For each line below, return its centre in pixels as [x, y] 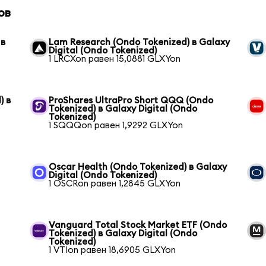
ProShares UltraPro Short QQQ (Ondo [131, 100]
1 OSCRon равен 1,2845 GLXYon [115, 183]
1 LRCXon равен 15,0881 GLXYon [115, 59]
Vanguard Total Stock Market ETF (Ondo [138, 225]
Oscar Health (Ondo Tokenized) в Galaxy [138, 167]
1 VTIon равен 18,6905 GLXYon [113, 250]
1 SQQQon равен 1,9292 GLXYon [116, 125]
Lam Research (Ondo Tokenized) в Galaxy [140, 42]
